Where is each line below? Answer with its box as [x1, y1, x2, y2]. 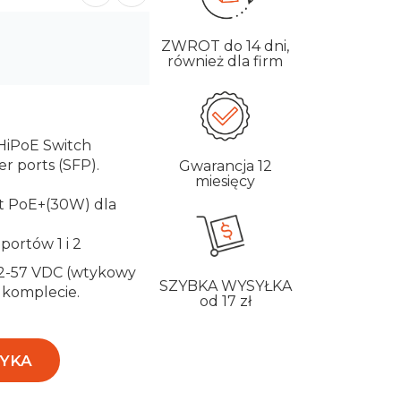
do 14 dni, [224, 38, 290, 55]
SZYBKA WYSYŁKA [158, 277, 292, 295]
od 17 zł [199, 293, 252, 311]
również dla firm [167, 53, 284, 71]
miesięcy [195, 173, 256, 191]
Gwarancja [178, 158, 258, 175]
